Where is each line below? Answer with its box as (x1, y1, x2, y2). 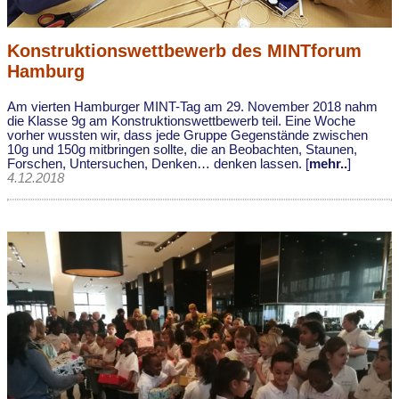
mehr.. (309, 157, 347, 172)
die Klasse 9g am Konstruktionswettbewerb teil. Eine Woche (7, 114, 355, 129)
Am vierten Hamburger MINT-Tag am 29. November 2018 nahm (7, 100, 378, 115)
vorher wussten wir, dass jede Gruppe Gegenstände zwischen (7, 128, 368, 143)
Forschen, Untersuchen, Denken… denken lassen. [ (7, 157, 309, 172)
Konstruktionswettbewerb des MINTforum (7, 41, 362, 61)
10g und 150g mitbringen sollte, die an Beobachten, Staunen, (7, 142, 357, 158)
